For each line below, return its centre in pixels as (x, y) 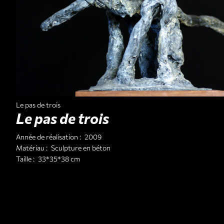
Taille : (25, 159)
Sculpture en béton (80, 148)
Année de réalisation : (48, 137)
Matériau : (32, 148)
